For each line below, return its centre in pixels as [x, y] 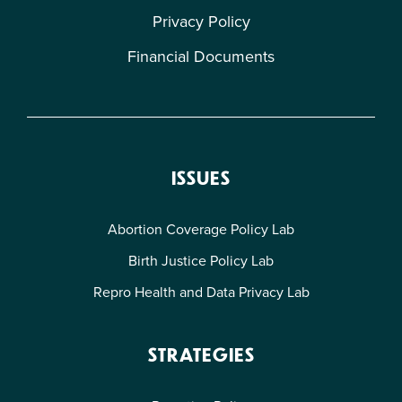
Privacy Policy [201, 21]
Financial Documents [201, 56]
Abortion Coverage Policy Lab [201, 229]
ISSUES [201, 177]
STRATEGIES [201, 354]
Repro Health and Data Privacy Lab [201, 292]
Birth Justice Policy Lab [201, 260]
